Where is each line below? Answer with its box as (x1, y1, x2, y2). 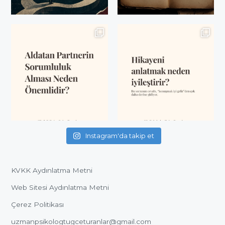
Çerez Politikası (11, 200, 64, 209)
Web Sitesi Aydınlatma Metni (11, 183, 109, 192)
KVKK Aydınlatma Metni (11, 166, 93, 175)
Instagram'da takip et (85, 132, 154, 140)
